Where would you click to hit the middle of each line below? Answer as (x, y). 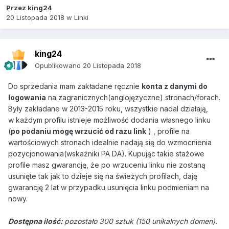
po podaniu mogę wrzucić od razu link (78, 131)
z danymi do (185, 86)
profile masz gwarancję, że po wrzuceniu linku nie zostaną (107, 165)
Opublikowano (59, 66)
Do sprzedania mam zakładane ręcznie (75, 86)
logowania (27, 98)
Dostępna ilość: (36, 221)
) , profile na (169, 131)
